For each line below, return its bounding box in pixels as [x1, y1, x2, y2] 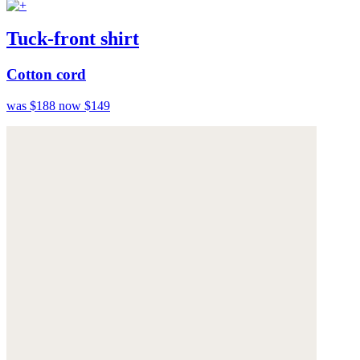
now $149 [59, 99, 110, 113]
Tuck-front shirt [6, 28, 139, 50]
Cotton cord [6, 66, 86, 84]
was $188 [6, 99, 59, 113]
